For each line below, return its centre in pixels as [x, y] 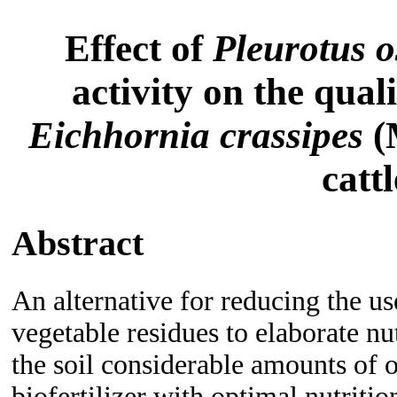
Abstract [78, 243]
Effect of [139, 48]
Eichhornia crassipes [196, 135]
